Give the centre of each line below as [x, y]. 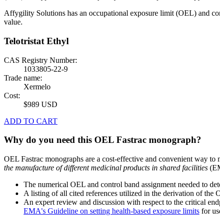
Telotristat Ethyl [36, 41]
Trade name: [23, 78]
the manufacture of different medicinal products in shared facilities [106, 168]
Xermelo [39, 86]
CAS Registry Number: [41, 60]
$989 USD [41, 104]
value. [13, 22]
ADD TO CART [31, 121]
